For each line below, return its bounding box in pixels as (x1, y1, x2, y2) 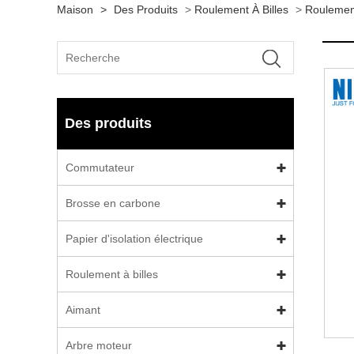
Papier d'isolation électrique (66, 232, 203, 245)
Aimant (66, 303, 100, 316)
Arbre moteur (66, 339, 132, 352)
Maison (57, 3, 93, 16)
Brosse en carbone (66, 197, 160, 209)
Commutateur (66, 161, 134, 174)
